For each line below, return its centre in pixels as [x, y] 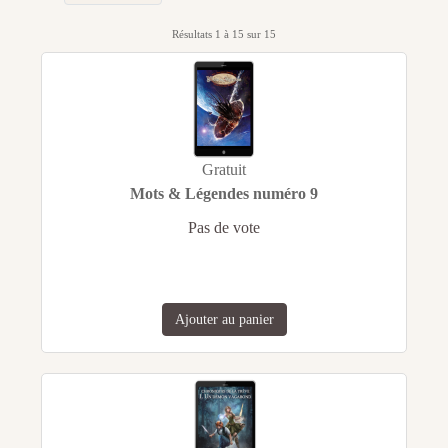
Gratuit [224, 170]
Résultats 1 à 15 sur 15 [224, 34]
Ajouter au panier [224, 320]
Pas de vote [224, 228]
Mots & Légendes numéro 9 [224, 194]
